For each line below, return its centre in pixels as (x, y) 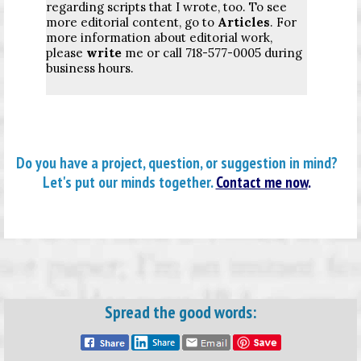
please (66, 52)
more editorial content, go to (132, 22)
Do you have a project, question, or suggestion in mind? (176, 162)
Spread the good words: (180, 311)
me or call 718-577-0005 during (212, 52)
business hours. (90, 68)
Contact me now (261, 181)
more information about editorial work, (159, 37)
